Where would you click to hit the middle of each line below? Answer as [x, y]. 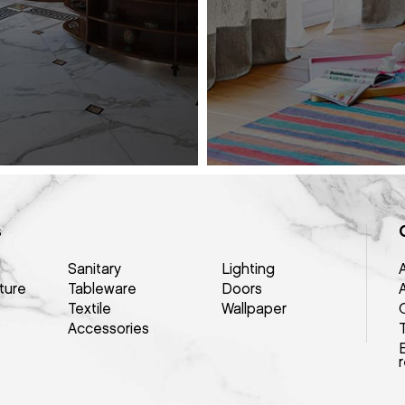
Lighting [249, 270]
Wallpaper [254, 310]
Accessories [109, 330]
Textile [90, 310]
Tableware [103, 290]
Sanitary [95, 270]
